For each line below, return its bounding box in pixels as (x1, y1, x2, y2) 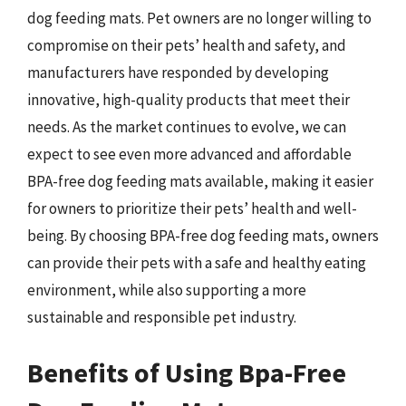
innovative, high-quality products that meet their (27, 89, 350, 110)
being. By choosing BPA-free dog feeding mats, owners (27, 225, 379, 246)
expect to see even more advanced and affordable (27, 143, 352, 164)
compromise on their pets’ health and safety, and (27, 34, 346, 55)
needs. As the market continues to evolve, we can (27, 116, 346, 137)
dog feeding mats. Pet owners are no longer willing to (27, 7, 372, 28)
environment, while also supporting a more (27, 279, 306, 300)
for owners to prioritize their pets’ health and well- (27, 198, 357, 218)
